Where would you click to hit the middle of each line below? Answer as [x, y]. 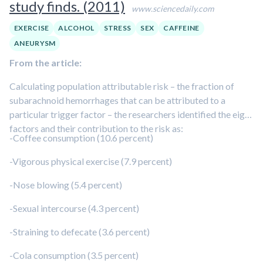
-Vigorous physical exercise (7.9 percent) [91, 161]
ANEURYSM [35, 43]
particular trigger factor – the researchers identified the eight [131, 114]
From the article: [45, 63]
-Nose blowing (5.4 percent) [66, 185]
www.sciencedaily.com [173, 9]
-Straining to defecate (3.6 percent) [80, 232]
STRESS [117, 28]
